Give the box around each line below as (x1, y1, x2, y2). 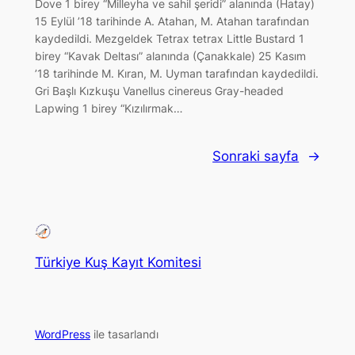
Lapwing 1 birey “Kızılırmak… (34, 101, 183, 116)
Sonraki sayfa (212, 147, 300, 164)
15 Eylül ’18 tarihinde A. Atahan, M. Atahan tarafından (34, 14, 309, 29)
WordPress (34, 327, 90, 342)
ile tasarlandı (90, 327, 158, 342)
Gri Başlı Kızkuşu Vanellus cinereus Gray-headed (34, 84, 284, 98)
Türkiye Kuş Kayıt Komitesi (34, 254, 201, 271)
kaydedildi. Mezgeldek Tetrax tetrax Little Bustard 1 (34, 32, 304, 46)
